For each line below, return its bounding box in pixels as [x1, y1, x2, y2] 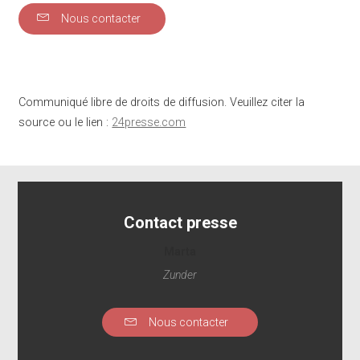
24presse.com [112, 115, 186, 129]
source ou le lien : [18, 115, 112, 129]
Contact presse [123, 213, 237, 232]
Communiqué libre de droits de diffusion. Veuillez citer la [18, 95, 305, 109]
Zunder [163, 268, 197, 281]
